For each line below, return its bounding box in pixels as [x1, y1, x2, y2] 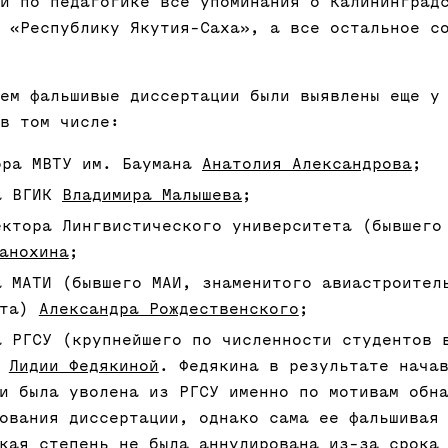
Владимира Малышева [62, 187, 242, 204]
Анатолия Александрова [202, 156, 412, 173]
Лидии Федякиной [8, 358, 159, 375]
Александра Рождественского [38, 301, 299, 318]
